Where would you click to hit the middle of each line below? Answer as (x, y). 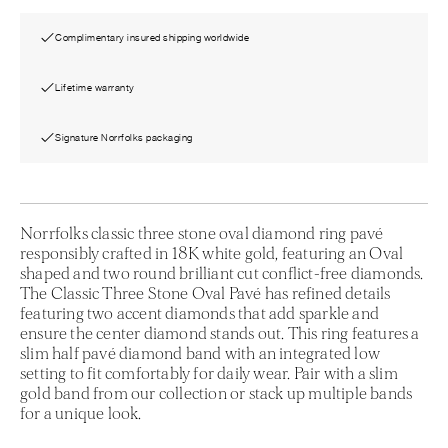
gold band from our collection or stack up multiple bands (216, 393)
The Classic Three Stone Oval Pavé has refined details (205, 293)
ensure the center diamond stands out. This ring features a (220, 333)
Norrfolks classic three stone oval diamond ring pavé (202, 233)
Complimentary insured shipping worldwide (152, 37)
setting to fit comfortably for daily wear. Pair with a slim (209, 373)
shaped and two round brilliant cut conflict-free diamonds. (222, 273)
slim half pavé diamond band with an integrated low (200, 353)
